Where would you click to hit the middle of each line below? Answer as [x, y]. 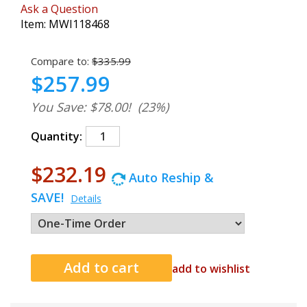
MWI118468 [79, 24]
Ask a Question [59, 9]
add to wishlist [211, 269]
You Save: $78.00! [81, 107]
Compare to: [60, 61]
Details [86, 198]
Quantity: [57, 136]
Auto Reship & [170, 177]
